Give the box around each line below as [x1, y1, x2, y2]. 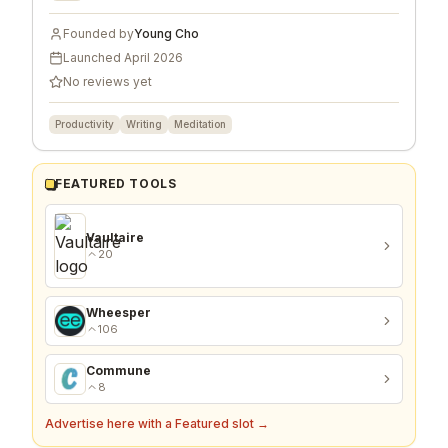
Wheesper [86, 304, 151, 320]
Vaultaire [86, 229, 144, 245]
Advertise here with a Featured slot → [45, 415, 269, 431]
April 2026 [124, 49, 183, 65]
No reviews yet [63, 73, 152, 89]
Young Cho [134, 25, 199, 41]
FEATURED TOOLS [55, 175, 177, 191]
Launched [63, 49, 124, 65]
